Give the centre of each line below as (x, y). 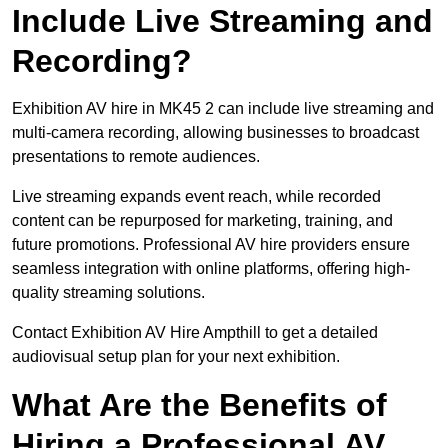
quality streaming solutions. (108, 293)
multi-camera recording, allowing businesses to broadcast (215, 133)
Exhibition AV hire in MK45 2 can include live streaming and (223, 109)
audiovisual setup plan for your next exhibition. (176, 357)
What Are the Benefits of (199, 405)
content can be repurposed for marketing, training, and (202, 221)
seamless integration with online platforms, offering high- (211, 269)
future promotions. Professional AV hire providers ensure (211, 245)
